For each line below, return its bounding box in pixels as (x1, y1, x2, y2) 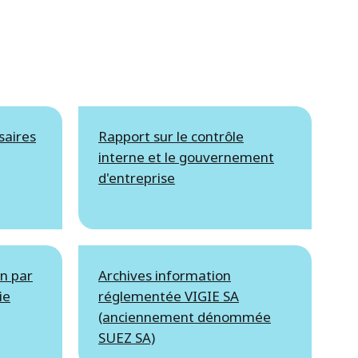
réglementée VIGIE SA (98, 286, 239, 305)
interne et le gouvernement (98, 147, 274, 166)
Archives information (98, 265, 231, 284)
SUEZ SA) (98, 328, 155, 347)
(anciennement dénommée (98, 307, 271, 326)
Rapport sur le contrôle (98, 126, 244, 145)
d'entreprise (98, 168, 175, 187)
